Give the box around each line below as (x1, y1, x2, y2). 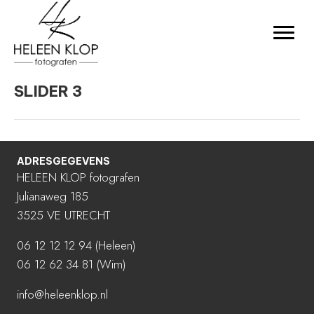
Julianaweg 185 (17, 187, 88, 205)
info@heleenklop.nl (17, 285, 108, 303)
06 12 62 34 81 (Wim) (17, 255, 125, 273)
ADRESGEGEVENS (17, 154, 110, 168)
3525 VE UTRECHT (17, 206, 110, 224)
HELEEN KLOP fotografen (17, 168, 139, 186)
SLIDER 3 (14, 81, 82, 101)
